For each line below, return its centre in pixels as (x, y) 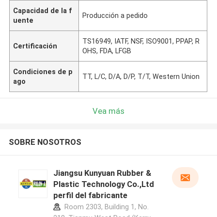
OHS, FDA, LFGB (107, 51)
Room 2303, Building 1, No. (105, 207)
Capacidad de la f (43, 10)
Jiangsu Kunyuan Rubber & (102, 173)
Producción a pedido (115, 15)
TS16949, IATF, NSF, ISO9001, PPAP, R (141, 41)
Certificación (35, 46)
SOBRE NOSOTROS (45, 142)
